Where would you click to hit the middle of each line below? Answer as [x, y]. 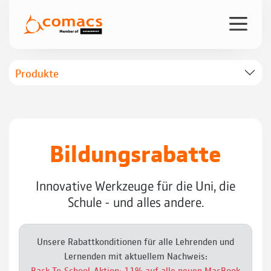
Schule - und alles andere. [135, 201]
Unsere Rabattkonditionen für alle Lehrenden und [135, 241]
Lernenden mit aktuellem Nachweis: [135, 256]
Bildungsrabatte [135, 152]
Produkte [37, 72]
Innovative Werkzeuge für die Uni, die [135, 185]
